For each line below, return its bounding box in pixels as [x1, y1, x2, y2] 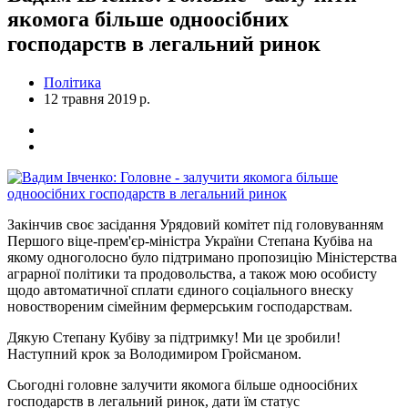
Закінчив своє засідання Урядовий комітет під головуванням [7, 216, 383, 232]
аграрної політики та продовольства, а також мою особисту [7, 265, 377, 281]
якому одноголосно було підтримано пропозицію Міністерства [7, 249, 397, 265]
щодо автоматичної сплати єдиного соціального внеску [7, 281, 353, 298]
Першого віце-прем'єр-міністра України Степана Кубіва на [7, 232, 372, 249]
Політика [44, 74, 101, 90]
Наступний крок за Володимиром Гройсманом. [7, 345, 301, 362]
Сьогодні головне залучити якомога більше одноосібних [7, 376, 358, 393]
